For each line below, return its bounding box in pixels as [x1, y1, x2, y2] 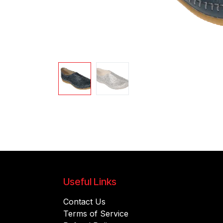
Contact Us [63, 196, 106, 207]
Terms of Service [63, 208, 128, 219]
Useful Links [63, 175, 116, 188]
